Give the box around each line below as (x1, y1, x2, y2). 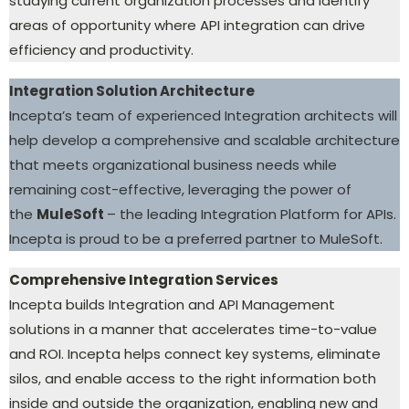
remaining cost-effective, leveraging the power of (9, 179, 351, 199)
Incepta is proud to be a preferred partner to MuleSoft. (9, 228, 383, 248)
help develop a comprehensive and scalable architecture (9, 130, 400, 150)
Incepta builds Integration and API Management (9, 294, 335, 314)
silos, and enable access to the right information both (9, 368, 376, 388)
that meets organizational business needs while (9, 154, 337, 174)
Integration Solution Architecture (9, 80, 255, 100)
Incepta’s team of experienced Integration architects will (9, 105, 397, 125)
